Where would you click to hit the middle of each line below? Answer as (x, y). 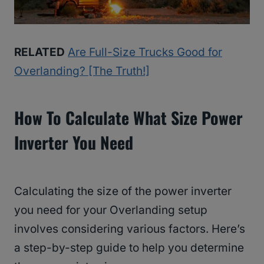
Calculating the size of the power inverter (123, 192)
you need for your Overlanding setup (111, 210)
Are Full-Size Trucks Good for (145, 52)
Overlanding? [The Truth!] (82, 71)
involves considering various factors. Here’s (130, 229)
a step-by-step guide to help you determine (129, 248)
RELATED (39, 52)
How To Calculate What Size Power (128, 118)
